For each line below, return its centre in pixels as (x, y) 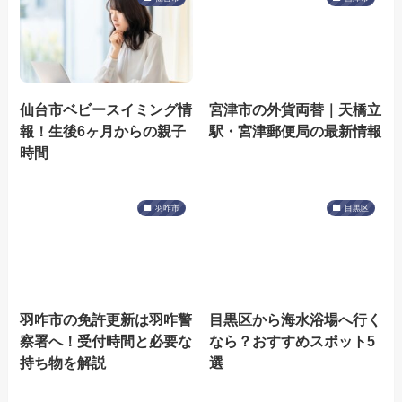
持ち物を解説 (63, 362)
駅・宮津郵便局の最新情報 (295, 131)
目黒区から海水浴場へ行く (295, 319)
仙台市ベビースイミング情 (106, 109)
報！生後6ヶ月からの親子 (103, 131)
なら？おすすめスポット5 (292, 341)
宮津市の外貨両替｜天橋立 (295, 109)
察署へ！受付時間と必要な (106, 341)
